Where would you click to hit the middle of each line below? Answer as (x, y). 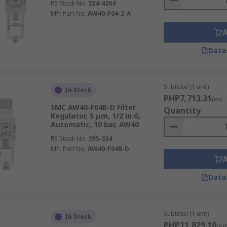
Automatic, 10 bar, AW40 (94, 124)
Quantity (182, 110)
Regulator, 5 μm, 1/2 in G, (96, 116)
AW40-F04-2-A (109, 13)
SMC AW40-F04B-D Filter (93, 107)
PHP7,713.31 (187, 98)
